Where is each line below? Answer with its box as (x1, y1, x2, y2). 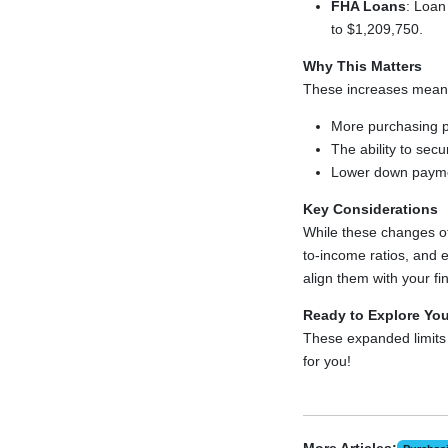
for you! (302, 353, 351, 369)
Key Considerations (302, 201, 438, 217)
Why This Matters (302, 58, 422, 74)
